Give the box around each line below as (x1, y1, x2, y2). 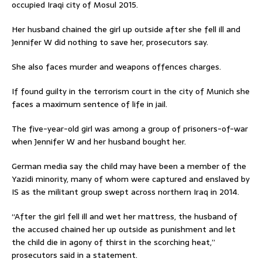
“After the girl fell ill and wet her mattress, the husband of (12, 209, 237, 223)
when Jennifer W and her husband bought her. (12, 135, 186, 148)
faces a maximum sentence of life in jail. (12, 97, 167, 111)
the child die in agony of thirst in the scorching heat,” (12, 235, 215, 249)
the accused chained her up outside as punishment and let (12, 222, 236, 236)
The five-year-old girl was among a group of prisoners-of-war (12, 122, 248, 135)
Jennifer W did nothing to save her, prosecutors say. (12, 35, 208, 49)
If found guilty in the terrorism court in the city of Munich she (12, 84, 250, 98)
